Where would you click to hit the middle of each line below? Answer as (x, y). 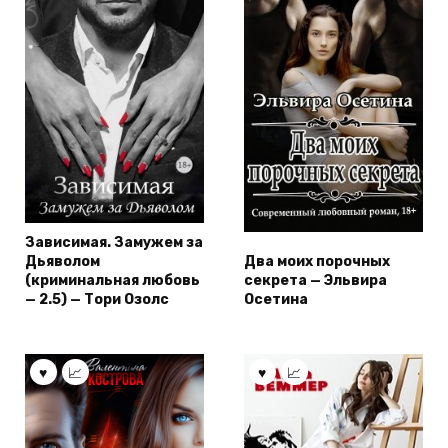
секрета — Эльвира (315, 280)
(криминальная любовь (112, 280)
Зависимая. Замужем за (114, 242)
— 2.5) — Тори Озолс (97, 299)
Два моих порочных (317, 261)
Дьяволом (62, 261)
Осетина (276, 299)
